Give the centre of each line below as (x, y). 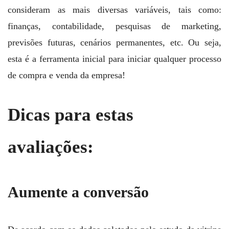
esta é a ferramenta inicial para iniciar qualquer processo (114, 59)
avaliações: (51, 147)
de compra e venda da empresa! (66, 75)
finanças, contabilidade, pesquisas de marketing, (114, 26)
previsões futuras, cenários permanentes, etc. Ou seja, (114, 43)
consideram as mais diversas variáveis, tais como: (114, 10)
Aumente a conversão (78, 192)
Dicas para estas (71, 114)
